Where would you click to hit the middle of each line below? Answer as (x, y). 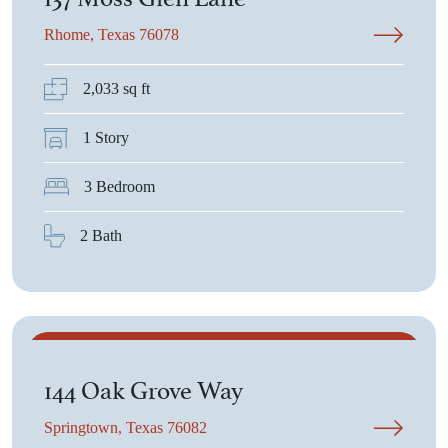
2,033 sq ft (116, 88)
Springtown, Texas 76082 (125, 427)
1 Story (106, 137)
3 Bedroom (119, 186)
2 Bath (101, 235)
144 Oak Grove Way (143, 387)
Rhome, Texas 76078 (111, 34)
